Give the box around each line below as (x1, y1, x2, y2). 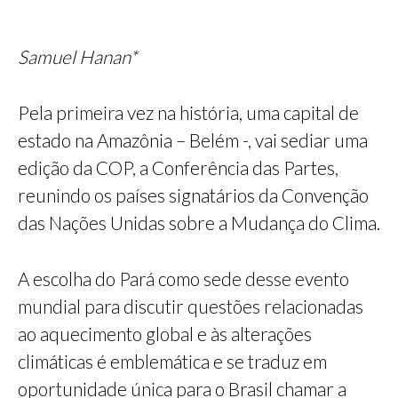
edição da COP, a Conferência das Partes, (18, 156, 338, 179)
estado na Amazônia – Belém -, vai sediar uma (18, 129, 368, 152)
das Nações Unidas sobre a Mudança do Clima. (18, 211, 380, 235)
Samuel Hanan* (18, 45, 137, 68)
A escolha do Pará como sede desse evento (18, 267, 349, 291)
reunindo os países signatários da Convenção (18, 184, 369, 207)
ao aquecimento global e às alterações (18, 322, 312, 346)
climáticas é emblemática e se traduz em (18, 350, 327, 373)
